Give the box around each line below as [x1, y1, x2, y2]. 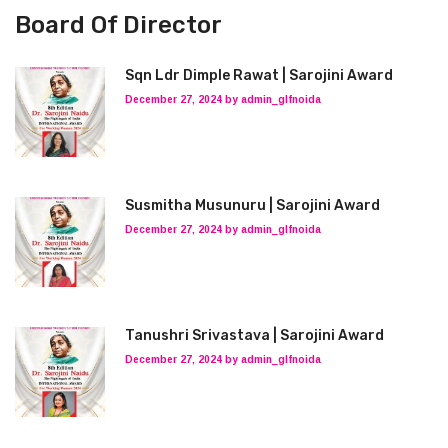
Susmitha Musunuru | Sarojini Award [125, 197, 380, 214]
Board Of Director [15, 11, 222, 39]
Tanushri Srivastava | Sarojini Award [125, 327, 384, 344]
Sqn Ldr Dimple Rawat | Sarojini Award [125, 67, 393, 84]
